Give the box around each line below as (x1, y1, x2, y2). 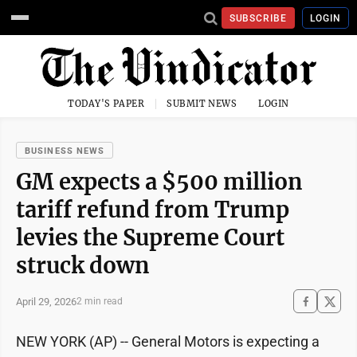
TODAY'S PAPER (68, 98, 145, 109)
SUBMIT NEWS (167, 98, 237, 109)
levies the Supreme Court (16, 224, 284, 251)
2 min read (76, 296, 123, 307)
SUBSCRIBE (229, 12, 288, 24)
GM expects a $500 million (16, 168, 303, 195)
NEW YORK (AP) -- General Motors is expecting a (16, 333, 320, 350)
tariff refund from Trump (16, 196, 289, 223)
